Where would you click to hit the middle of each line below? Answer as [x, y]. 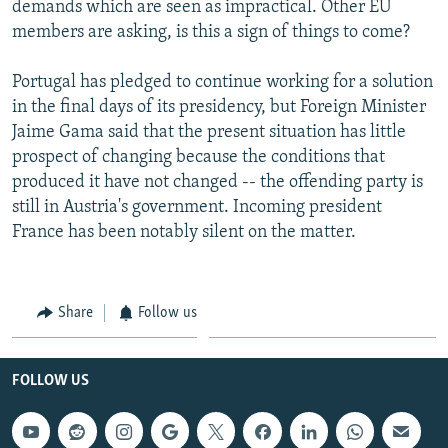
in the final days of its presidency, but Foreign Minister [219, 107]
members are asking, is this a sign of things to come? [211, 32]
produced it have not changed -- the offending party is [217, 182]
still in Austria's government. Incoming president [197, 207]
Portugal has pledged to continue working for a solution [222, 82]
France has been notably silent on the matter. [184, 232]
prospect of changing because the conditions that [198, 157]
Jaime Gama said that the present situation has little [209, 132]
